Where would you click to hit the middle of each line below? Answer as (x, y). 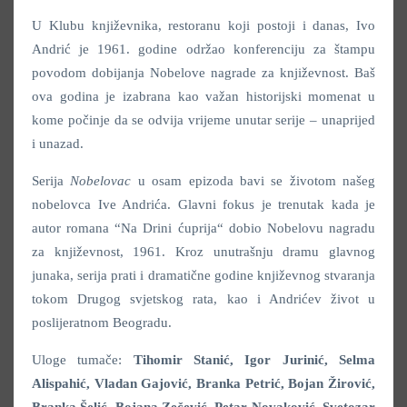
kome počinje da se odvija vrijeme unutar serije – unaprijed (203, 119)
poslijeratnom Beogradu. (102, 322)
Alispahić (59, 383)
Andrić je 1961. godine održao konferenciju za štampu (203, 49)
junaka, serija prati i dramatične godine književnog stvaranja (203, 275)
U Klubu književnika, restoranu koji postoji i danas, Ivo (203, 25)
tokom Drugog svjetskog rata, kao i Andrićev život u (203, 298)
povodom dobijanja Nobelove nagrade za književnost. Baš (203, 72)
